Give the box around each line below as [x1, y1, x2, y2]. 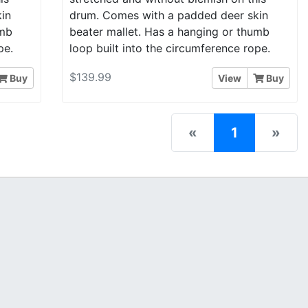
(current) [237, 124, 297, 141]
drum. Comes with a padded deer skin [69, 8, 268, 22]
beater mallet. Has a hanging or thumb [69, 24, 269, 38]
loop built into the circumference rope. [69, 41, 270, 55]
